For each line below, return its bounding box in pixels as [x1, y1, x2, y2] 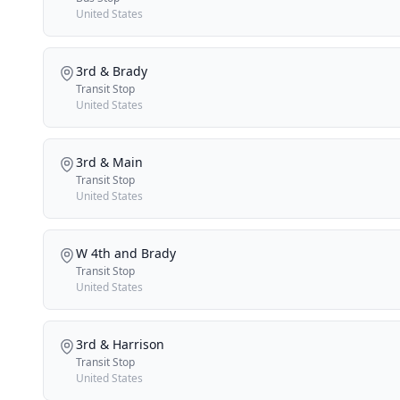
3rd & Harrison [76, 335, 164, 353]
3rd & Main [76, 153, 143, 171]
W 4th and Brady [76, 244, 176, 262]
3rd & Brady [76, 62, 147, 79]
